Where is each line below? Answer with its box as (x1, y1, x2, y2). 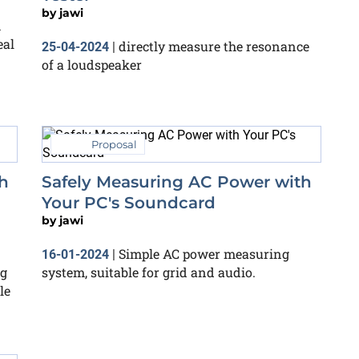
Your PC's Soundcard (42, 192, 216, 212)
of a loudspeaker (42, 55, 142, 73)
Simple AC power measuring (119, 244, 289, 262)
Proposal (91, 137, 137, 151)
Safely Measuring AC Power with (42, 171, 312, 192)
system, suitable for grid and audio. (42, 263, 256, 280)
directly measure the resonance (119, 37, 309, 54)
